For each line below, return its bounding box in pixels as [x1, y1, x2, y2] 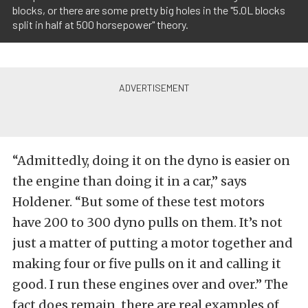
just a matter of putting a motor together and [12, 234, 293, 251]
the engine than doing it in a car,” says [12, 173, 247, 189]
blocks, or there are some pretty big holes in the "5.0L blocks [12, 3, 285, 16]
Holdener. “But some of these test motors [12, 193, 265, 210]
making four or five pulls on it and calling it [12, 255, 281, 272]
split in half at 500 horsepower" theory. [12, 17, 188, 31]
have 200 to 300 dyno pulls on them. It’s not [12, 214, 283, 230]
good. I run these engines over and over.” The [12, 276, 288, 292]
